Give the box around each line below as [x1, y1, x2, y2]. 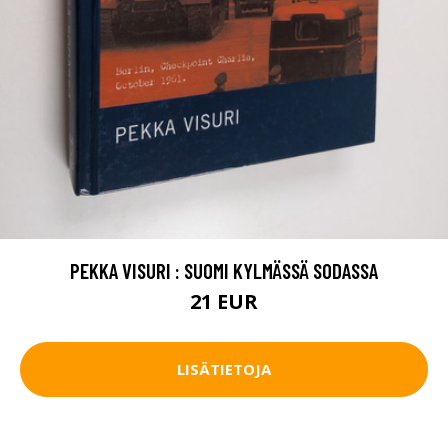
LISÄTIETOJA [177, 359, 271, 380]
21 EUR [190, 287, 258, 315]
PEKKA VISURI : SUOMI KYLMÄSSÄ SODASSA [70, 257, 378, 283]
